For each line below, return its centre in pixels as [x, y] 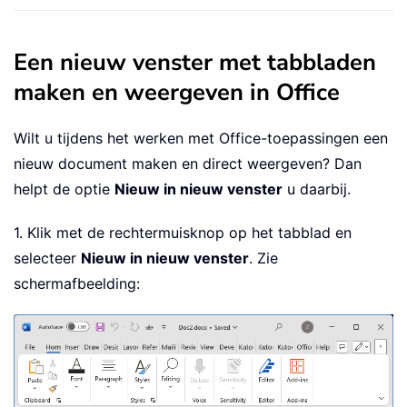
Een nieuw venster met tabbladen [195, 63]
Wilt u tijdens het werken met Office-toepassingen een [201, 139]
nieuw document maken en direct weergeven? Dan [188, 164]
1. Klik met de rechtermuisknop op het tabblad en [183, 233]
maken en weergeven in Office [177, 93]
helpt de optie [64, 189]
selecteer [47, 258]
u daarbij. [317, 189]
